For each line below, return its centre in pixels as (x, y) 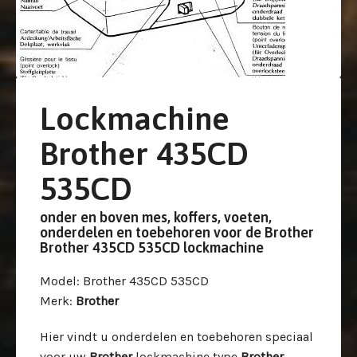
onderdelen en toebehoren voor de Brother (177, 232)
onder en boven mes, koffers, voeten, (156, 217)
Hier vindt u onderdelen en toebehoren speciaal (177, 337)
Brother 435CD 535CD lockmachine (152, 247)
